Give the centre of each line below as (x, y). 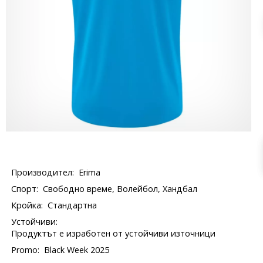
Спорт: (25, 189)
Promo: (26, 250)
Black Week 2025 (77, 250)
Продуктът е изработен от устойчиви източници (114, 233)
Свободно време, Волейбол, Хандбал (120, 189)
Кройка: (27, 205)
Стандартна (73, 205)
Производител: (43, 172)
